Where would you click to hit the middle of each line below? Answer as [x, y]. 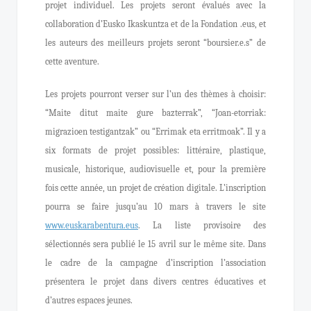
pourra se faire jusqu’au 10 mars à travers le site [155, 207]
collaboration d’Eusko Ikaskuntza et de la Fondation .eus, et [155, 24]
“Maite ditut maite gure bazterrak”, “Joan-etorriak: [155, 113]
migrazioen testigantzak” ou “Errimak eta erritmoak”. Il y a [155, 132]
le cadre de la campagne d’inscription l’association [155, 263]
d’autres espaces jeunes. [89, 300]
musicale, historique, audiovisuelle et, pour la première [155, 169]
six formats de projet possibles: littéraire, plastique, [155, 150]
